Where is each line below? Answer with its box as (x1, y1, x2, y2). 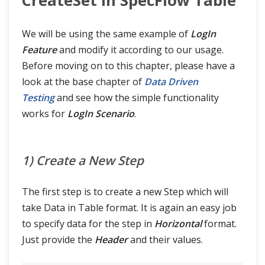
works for (22, 107, 67, 120)
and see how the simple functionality (54, 91, 219, 104)
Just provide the (22, 233, 95, 246)
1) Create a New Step (22, 152, 144, 169)
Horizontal (154, 217, 202, 230)
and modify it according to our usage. (57, 43, 224, 56)
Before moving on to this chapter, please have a (22, 59, 235, 72)
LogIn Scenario (67, 107, 134, 120)
